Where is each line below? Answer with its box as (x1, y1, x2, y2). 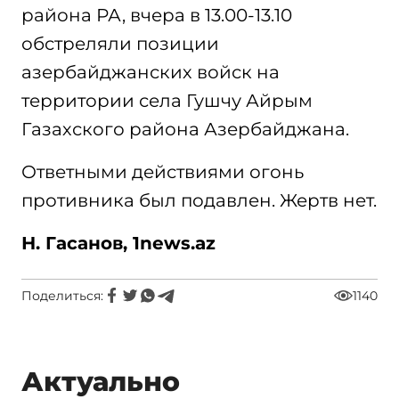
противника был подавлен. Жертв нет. (21, 190, 377, 211)
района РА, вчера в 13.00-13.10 (21, 4, 292, 26)
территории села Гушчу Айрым (21, 90, 313, 111)
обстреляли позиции (21, 33, 219, 54)
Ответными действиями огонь (21, 161, 304, 183)
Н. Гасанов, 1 (21, 232, 140, 254)
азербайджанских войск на (21, 61, 280, 83)
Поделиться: (21, 288, 103, 304)
